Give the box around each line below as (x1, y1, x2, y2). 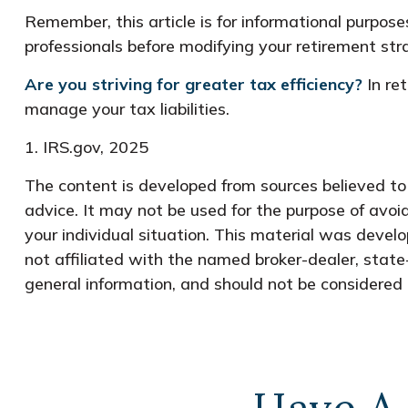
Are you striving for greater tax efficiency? (24, 73, 362, 95)
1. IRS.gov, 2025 (24, 136, 148, 158)
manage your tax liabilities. (24, 97, 229, 119)
